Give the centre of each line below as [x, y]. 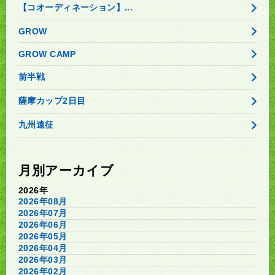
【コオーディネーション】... [76, 8]
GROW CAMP [47, 54]
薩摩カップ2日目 [52, 101]
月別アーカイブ [66, 171]
